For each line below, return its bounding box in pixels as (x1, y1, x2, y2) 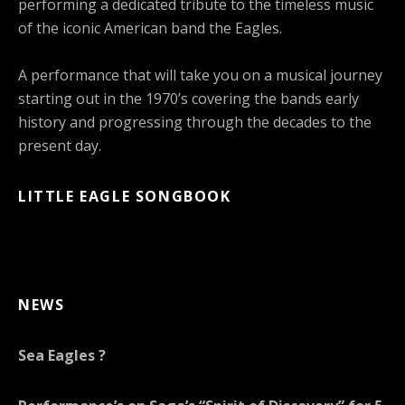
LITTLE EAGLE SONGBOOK (18, 186, 231, 207)
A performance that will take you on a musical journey (18, 65, 382, 86)
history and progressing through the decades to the (18, 112, 372, 133)
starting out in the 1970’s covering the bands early (18, 89, 359, 109)
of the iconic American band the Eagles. (18, 18, 282, 39)
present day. (18, 136, 101, 156)
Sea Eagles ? (18, 344, 106, 365)
